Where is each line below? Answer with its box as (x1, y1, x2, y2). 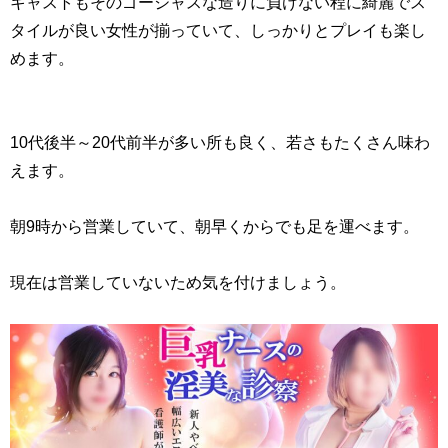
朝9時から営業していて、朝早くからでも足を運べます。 (10, 217, 419, 234)
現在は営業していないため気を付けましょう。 (10, 273, 346, 290)
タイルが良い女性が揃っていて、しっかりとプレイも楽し (10, 21, 426, 38)
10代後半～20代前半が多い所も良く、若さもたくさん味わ (10, 133, 430, 150)
